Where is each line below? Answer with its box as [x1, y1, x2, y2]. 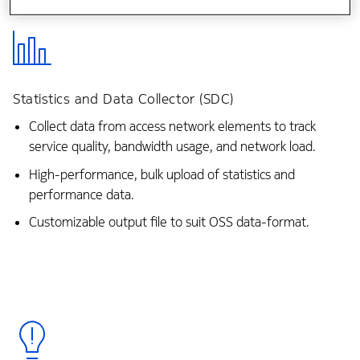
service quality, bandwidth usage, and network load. [28, 138, 316, 156]
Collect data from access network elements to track [28, 118, 316, 136]
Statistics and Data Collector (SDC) [13, 90, 234, 108]
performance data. [28, 186, 134, 203]
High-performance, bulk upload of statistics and [28, 166, 295, 183]
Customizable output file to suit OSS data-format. [28, 214, 309, 231]
